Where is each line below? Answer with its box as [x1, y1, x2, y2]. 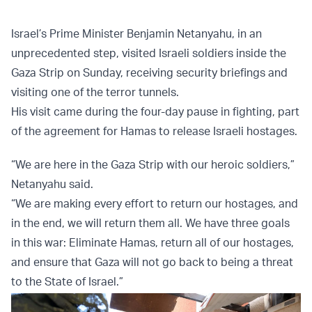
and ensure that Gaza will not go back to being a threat [11, 254, 293, 269]
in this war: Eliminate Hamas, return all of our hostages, [11, 235, 294, 249]
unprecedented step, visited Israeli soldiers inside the [11, 45, 286, 60]
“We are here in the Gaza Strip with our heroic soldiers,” [11, 157, 295, 171]
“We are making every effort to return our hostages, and [11, 196, 298, 210]
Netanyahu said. [11, 176, 93, 191]
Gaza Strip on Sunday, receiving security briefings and [11, 65, 288, 79]
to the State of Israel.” [11, 274, 123, 288]
